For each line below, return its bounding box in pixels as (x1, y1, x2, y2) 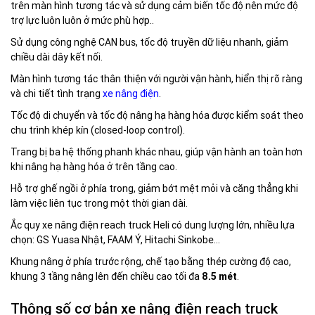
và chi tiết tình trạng (11, 87, 101, 100)
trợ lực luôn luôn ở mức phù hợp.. (11, 14, 154, 27)
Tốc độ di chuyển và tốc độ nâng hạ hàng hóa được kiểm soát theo (11, 109, 304, 122)
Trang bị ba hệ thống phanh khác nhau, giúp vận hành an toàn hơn (11, 146, 302, 158)
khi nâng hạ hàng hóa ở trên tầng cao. (11, 160, 177, 173)
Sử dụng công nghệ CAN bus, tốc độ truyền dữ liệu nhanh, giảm (11, 36, 288, 49)
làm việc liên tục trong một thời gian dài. (11, 197, 188, 210)
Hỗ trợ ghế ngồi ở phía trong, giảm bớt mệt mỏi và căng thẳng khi (11, 182, 298, 195)
